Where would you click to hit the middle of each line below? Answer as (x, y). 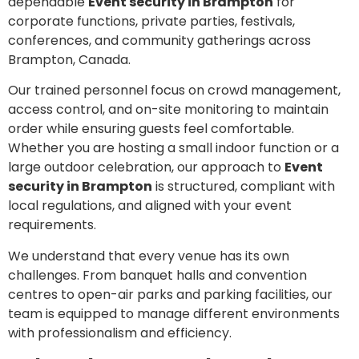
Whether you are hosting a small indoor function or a (173, 148)
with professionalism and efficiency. (120, 333)
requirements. (52, 225)
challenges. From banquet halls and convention (157, 275)
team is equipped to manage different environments (174, 313)
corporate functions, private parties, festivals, (151, 21)
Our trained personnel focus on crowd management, (174, 91)
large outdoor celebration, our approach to (146, 167)
